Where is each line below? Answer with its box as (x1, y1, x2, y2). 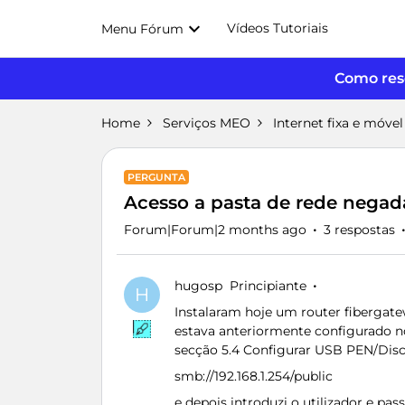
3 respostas (324, 221, 395, 238)
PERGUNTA (127, 171, 185, 184)
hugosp (174, 278, 222, 294)
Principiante (230, 278, 306, 294)
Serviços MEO (163, 115, 250, 131)
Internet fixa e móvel (273, 115, 403, 131)
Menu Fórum (101, 20, 184, 37)
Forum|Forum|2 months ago (124, 221, 306, 238)
